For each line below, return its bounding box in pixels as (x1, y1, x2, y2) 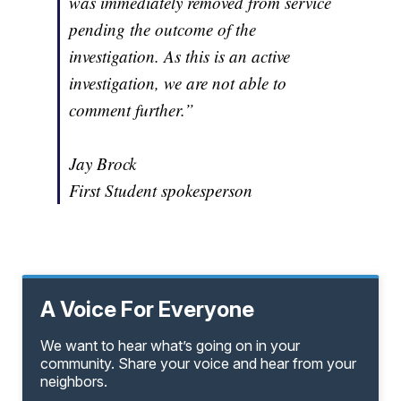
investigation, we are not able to (69, 72, 287, 95)
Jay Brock (69, 152, 137, 175)
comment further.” (69, 98, 195, 122)
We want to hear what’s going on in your (40, 337, 301, 355)
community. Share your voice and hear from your (40, 354, 357, 373)
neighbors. (40, 372, 108, 391)
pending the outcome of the (69, 18, 257, 41)
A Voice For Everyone (40, 296, 255, 323)
